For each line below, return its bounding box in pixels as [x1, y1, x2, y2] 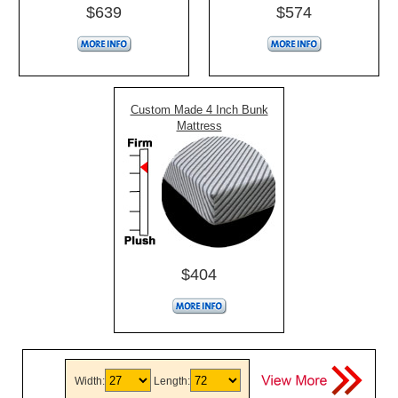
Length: [153, 374, 190, 387]
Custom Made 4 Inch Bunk [130, 103, 268, 117]
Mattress [176, 119, 222, 133]
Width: [74, 374, 105, 387]
